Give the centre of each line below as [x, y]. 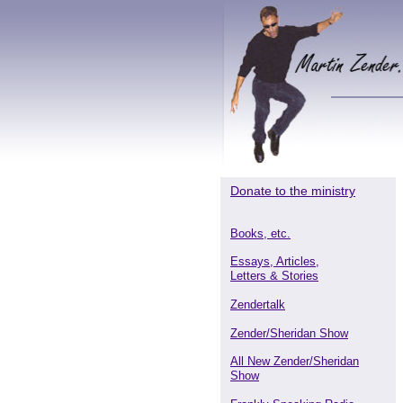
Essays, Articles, [275, 261]
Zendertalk [258, 304]
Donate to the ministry [293, 191]
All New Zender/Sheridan [295, 361]
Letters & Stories [274, 276]
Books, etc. [260, 233]
